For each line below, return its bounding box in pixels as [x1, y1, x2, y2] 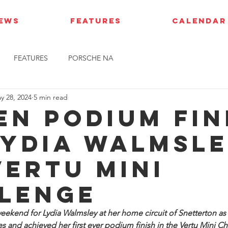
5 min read [34, 92, 68, 102]
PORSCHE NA [68, 53, 113, 63]
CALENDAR [172, 16, 226, 25]
